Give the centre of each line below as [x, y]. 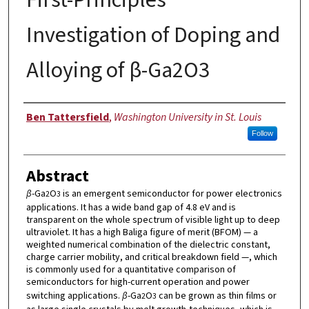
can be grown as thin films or [216, 296]
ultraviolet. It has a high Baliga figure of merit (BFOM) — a [142, 232]
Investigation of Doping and [153, 35]
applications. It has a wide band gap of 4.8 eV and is [131, 207]
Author [47, 116]
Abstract [57, 176]
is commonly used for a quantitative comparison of [131, 269]
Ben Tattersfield [67, 117]
